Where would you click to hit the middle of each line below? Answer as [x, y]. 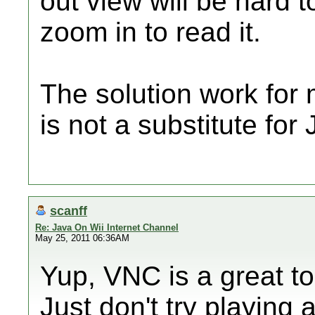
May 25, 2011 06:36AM [82, 238]
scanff [69, 211]
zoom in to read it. [150, 32]
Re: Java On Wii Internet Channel [107, 227]
